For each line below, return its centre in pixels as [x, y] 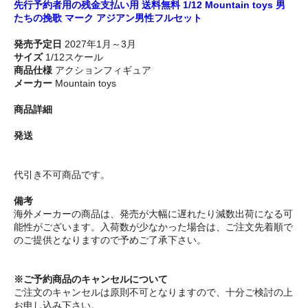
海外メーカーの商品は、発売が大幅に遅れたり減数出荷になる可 [153, 214]
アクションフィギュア [102, 70]
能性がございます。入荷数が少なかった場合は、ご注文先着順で [153, 227]
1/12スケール [73, 57]
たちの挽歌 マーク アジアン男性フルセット [108, 18]
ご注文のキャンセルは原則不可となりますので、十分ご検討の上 [153, 293]
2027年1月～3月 [99, 44]
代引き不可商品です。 [62, 175]
